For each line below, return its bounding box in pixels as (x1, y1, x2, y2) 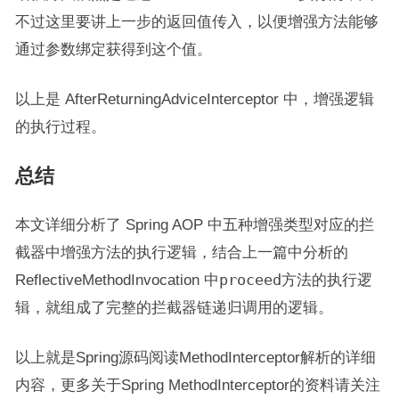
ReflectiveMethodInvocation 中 (14, 272, 219, 289)
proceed (218, 272, 281, 289)
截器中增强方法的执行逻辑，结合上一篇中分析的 (14, 244, 348, 261)
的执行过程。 (14, 118, 106, 135)
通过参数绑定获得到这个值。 (14, 41, 212, 58)
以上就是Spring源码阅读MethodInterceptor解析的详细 (14, 349, 376, 366)
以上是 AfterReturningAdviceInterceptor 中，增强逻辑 (14, 91, 374, 108)
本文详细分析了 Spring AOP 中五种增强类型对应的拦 (14, 216, 374, 233)
